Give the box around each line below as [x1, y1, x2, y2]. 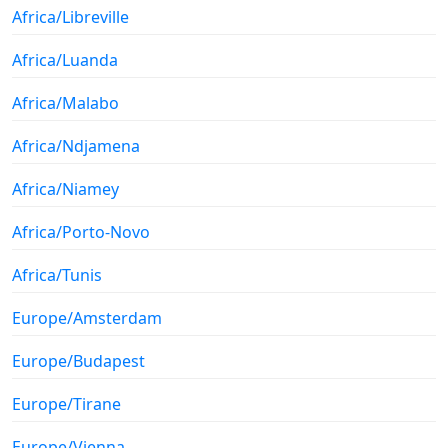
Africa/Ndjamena [12, 134, 140, 157]
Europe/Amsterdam [12, 306, 162, 329]
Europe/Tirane [12, 392, 121, 415]
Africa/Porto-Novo [12, 220, 150, 243]
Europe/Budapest [12, 349, 145, 372]
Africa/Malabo [12, 91, 119, 114]
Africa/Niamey [12, 177, 119, 200]
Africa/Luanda [12, 48, 118, 71]
